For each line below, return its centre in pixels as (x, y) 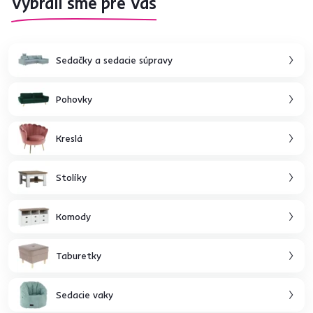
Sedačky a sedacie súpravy (114, 60)
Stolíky (71, 177)
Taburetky (79, 255)
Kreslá (69, 138)
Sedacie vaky (85, 294)
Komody (73, 216)
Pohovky (74, 99)
